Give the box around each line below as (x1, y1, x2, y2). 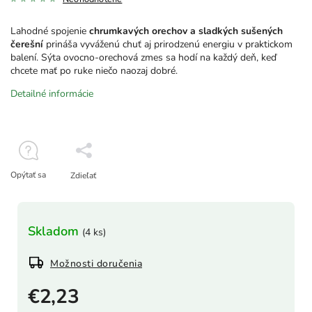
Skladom (28, 223, 82, 240)
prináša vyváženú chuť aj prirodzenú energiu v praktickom (43, 38, 292, 52)
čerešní (10, 38, 43, 52)
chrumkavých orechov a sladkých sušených (89, 24, 283, 38)
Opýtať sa (10, 169, 46, 181)
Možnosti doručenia (50, 257, 142, 271)
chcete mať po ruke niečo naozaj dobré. (10, 64, 178, 78)
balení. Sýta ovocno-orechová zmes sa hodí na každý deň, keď (10, 51, 276, 65)
